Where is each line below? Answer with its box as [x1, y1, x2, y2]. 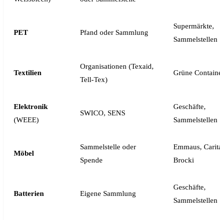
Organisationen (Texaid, [80, 62, 154, 70]
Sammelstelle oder [80, 143, 136, 151]
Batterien [14, 190, 44, 197]
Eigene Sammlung [80, 190, 136, 197]
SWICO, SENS [80, 109, 125, 117]
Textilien [14, 69, 41, 77]
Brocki [173, 156, 194, 164]
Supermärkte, [173, 22, 214, 30]
